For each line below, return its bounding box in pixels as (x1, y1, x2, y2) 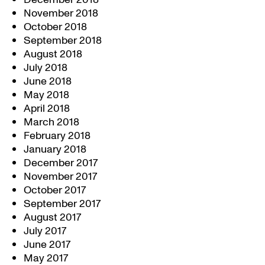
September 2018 (24, 33, 102, 48)
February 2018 (24, 128, 91, 143)
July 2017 (24, 224, 66, 238)
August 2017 (24, 210, 81, 225)
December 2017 (24, 156, 98, 170)
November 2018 (24, 6, 98, 21)
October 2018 (24, 20, 87, 34)
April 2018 (24, 101, 70, 116)
